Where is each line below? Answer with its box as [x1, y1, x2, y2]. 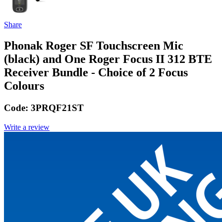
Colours [4, 79, 44, 93]
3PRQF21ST [31, 103, 84, 113]
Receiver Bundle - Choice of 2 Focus [4, 66, 188, 79]
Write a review [4, 122, 50, 131]
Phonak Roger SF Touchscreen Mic [4, 39, 183, 53]
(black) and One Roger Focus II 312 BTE [4, 53, 212, 66]
